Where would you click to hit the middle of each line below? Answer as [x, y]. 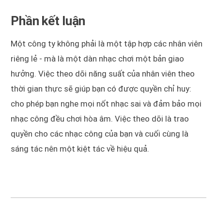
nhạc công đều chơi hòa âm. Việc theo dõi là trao [100, 119]
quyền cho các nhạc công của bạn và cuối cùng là [100, 134]
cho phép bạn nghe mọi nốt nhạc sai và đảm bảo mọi [106, 104]
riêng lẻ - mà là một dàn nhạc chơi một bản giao [98, 59]
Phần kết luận [48, 21]
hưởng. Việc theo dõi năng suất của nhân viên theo [103, 74]
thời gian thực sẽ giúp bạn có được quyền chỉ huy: [101, 89]
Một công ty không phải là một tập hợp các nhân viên [107, 44]
